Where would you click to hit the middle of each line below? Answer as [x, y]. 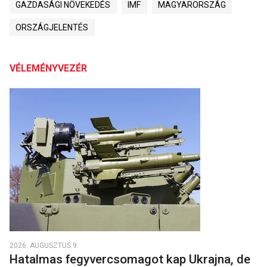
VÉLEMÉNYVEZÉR [48, 69]
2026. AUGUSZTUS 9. [44, 246]
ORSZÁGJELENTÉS [52, 28]
